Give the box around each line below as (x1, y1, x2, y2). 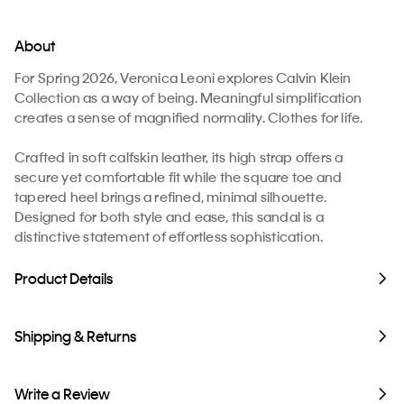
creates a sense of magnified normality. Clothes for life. (14, 108, 363, 127)
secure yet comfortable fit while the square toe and (14, 168, 343, 187)
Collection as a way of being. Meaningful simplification (14, 88, 363, 107)
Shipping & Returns (14, 326, 136, 346)
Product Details (14, 269, 113, 289)
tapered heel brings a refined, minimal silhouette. (14, 188, 327, 207)
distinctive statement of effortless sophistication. (14, 227, 324, 246)
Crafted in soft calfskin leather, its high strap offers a (14, 148, 344, 167)
